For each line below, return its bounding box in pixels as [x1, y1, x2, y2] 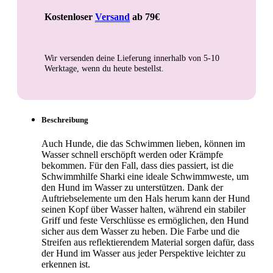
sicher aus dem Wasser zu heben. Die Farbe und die [41, 225, 239, 236]
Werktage [44, 63, 77, 74]
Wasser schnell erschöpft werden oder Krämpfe [41, 149, 223, 160]
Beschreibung [41, 115, 88, 124]
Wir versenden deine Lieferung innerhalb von [44, 53, 204, 63]
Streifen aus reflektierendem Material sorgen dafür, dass [41, 236, 254, 247]
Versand [95, 11, 130, 22]
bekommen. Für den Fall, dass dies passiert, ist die [41, 160, 233, 171]
